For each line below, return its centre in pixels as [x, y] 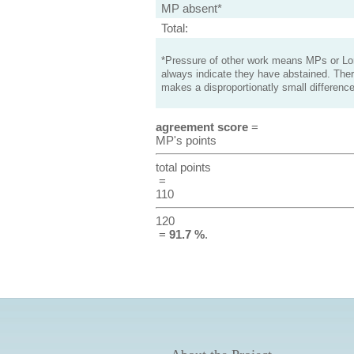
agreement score [201, 127]
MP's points [186, 140]
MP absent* [191, 8]
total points [183, 167]
